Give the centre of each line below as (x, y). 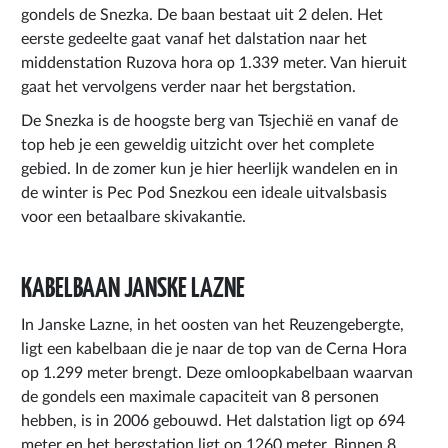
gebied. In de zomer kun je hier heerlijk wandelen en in (209, 168)
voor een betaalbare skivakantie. (135, 216)
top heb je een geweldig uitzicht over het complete (197, 144)
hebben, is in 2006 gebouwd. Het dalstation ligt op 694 (213, 420)
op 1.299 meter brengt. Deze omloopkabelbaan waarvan (217, 372)
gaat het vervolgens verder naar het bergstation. (190, 86)
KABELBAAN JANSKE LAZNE (133, 285)
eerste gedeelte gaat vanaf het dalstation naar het (194, 38)
